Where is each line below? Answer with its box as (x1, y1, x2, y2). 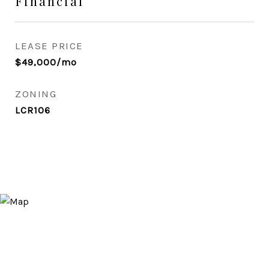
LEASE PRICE (15, 40, 83, 52)
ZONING (15, 88, 56, 100)
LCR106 (15, 104, 50, 116)
